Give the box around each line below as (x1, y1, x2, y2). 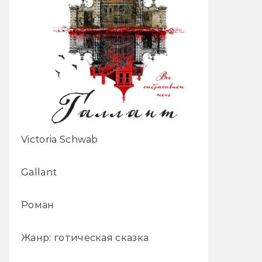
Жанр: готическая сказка (21, 232, 149, 244)
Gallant (21, 167, 57, 178)
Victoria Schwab (21, 134, 98, 146)
